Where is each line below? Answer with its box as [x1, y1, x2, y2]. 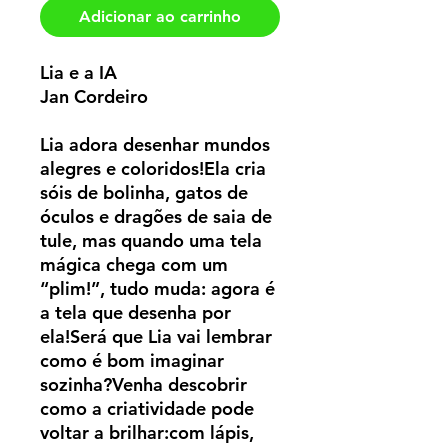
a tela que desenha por [40, 301, 231, 325]
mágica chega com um [40, 253, 228, 277]
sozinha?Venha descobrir [40, 373, 247, 397]
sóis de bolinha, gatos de [40, 181, 248, 205]
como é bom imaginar [40, 349, 224, 373]
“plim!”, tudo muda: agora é [40, 277, 275, 301]
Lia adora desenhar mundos [40, 133, 270, 157]
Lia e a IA [40, 61, 117, 85]
